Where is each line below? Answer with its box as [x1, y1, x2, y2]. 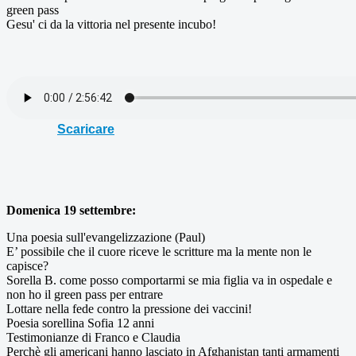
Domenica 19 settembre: [6, 203, 136, 217]
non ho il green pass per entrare [6, 287, 163, 301]
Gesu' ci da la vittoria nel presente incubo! [6, 17, 216, 31]
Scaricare [57, 122, 114, 136]
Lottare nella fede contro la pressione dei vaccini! [6, 301, 252, 315]
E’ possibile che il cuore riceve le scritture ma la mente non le [6, 244, 311, 258]
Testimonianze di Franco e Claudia [6, 330, 180, 344]
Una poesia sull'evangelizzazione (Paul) [6, 230, 205, 244]
